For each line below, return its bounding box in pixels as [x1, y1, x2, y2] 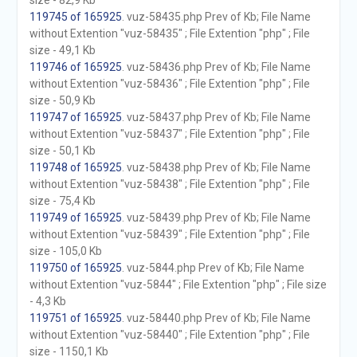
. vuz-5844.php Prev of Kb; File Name [121, 261, 304, 274]
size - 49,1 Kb [29, 44, 96, 57]
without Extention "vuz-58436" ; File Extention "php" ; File [29, 77, 310, 90]
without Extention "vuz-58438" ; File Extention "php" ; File [29, 178, 310, 190]
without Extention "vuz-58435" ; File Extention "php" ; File [29, 27, 310, 40]
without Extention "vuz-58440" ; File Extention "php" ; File [29, 328, 310, 341]
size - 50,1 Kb [29, 144, 96, 157]
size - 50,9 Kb [29, 94, 96, 107]
